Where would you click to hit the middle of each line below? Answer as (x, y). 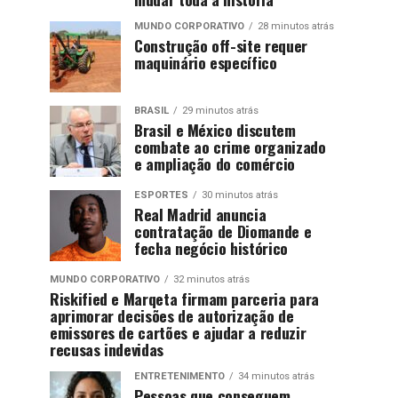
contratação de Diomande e (223, 231)
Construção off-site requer (221, 45)
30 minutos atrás (240, 195)
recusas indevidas (107, 349)
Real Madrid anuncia (200, 214)
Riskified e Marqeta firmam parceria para (184, 298)
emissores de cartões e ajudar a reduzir (178, 332)
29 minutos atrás (220, 110)
